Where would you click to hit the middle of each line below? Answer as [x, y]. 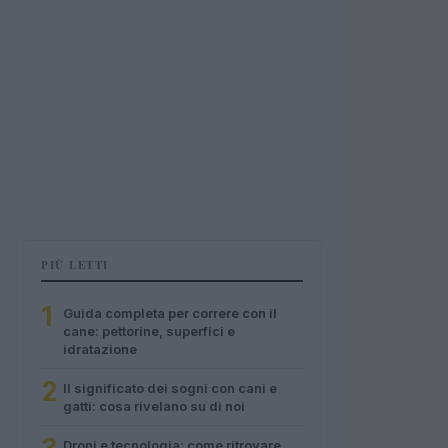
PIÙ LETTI [75, 265]
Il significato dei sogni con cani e [170, 388]
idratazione [100, 349]
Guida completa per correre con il [170, 313]
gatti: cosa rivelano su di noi [154, 406]
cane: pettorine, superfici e [149, 331]
